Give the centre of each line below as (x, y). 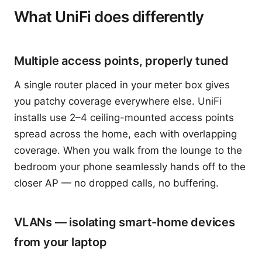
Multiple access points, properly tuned (121, 61)
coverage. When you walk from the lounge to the (128, 150)
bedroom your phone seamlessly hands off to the (130, 167)
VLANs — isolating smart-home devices (125, 222)
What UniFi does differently (109, 17)
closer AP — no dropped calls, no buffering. (116, 183)
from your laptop (61, 242)
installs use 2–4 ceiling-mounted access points (124, 118)
